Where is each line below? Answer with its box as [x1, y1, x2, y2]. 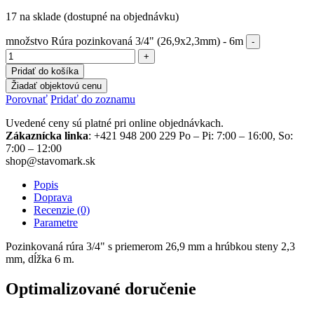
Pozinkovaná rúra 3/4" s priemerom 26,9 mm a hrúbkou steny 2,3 [6, 240, 295, 253]
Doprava [34, 191, 72, 204]
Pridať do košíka [11, 66, 78, 77]
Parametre [34, 217, 78, 229]
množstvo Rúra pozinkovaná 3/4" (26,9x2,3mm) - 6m [6, 35, 243, 48]
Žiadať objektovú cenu [11, 81, 102, 92]
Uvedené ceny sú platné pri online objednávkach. [6, 117, 224, 130]
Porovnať [6, 93, 48, 106]
